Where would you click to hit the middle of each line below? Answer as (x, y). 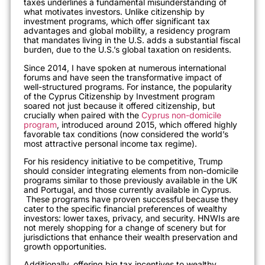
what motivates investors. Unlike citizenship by (114, 12)
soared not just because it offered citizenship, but (119, 105)
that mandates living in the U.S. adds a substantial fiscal (132, 40)
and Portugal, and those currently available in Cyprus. (127, 190)
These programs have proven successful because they (131, 199)
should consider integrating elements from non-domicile (131, 171)
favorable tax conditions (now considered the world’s (126, 134)
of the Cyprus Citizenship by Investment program (119, 96)
